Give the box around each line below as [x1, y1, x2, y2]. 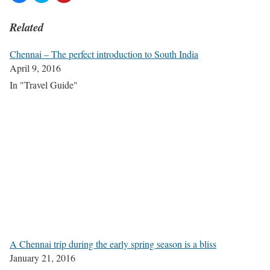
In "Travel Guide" [10, 78, 78, 91]
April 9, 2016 [10, 61, 61, 74]
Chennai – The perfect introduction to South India [10, 47, 198, 60]
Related [10, 19, 43, 36]
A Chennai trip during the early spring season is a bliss [10, 237, 216, 250]
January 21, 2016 [10, 251, 75, 264]
